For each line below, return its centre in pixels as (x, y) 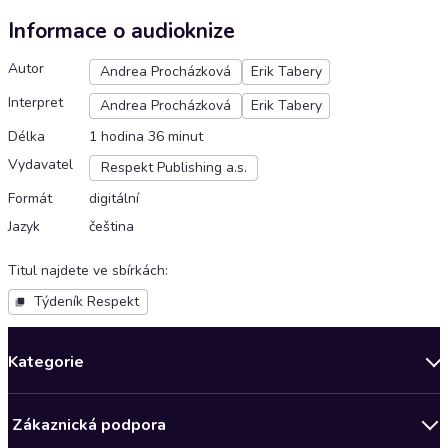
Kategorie (46, 362)
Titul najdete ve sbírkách (86, 271)
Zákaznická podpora (89, 425)
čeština (111, 227)
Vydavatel (40, 165)
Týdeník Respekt (86, 302)
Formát (30, 199)
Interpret (35, 103)
